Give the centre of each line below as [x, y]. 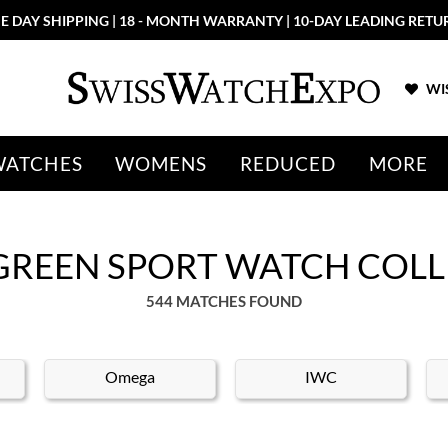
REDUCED [288, 163]
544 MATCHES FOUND [224, 301]
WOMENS [161, 163]
